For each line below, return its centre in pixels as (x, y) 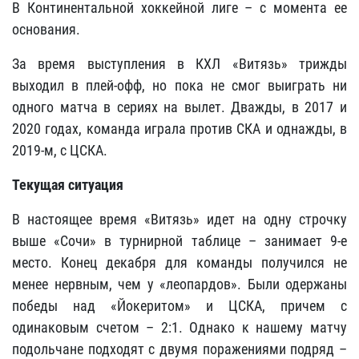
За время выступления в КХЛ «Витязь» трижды (179, 64)
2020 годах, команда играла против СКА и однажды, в (179, 129)
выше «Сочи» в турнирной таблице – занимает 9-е (179, 241)
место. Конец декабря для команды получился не (179, 262)
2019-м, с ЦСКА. (60, 150)
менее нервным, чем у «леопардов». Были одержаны (179, 284)
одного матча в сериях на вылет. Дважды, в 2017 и (179, 107)
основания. (46, 29)
